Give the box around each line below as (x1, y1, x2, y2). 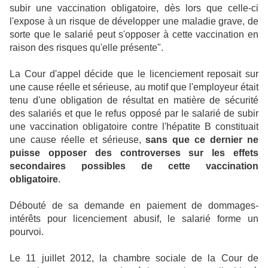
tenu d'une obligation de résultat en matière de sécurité (10, 95, 258, 106)
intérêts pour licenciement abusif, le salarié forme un (10, 214, 258, 224)
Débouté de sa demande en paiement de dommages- (10, 200, 258, 211)
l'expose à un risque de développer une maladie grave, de (10, 16, 258, 27)
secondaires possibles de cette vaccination (10, 161, 258, 172)
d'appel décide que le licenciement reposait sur (49, 69, 258, 80)
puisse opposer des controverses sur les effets (10, 148, 258, 159)
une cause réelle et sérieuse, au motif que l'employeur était (10, 82, 258, 93)
